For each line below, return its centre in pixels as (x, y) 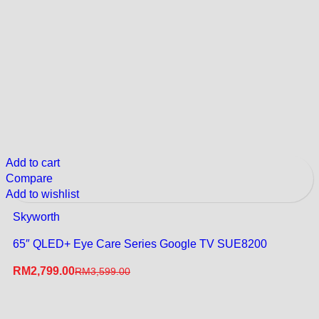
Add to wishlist (42, 194)
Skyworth (36, 216)
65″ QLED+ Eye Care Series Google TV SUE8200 (140, 244)
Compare (29, 178)
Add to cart (33, 162)
